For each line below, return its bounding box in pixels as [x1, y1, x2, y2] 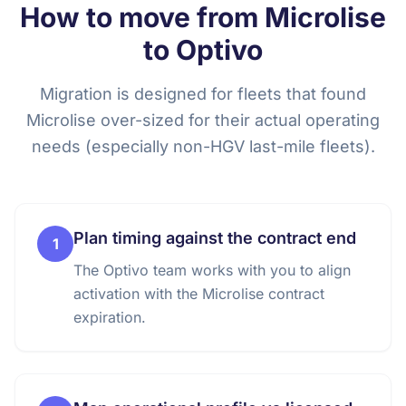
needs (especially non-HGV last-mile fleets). [31, 137, 375, 156]
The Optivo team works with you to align [73, 261, 351, 279]
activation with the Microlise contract [73, 285, 324, 303]
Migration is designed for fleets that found [40, 84, 366, 103]
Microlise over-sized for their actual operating [26, 111, 380, 130]
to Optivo [143, 34, 263, 66]
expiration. [73, 308, 146, 326]
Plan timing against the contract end [73, 228, 356, 247]
